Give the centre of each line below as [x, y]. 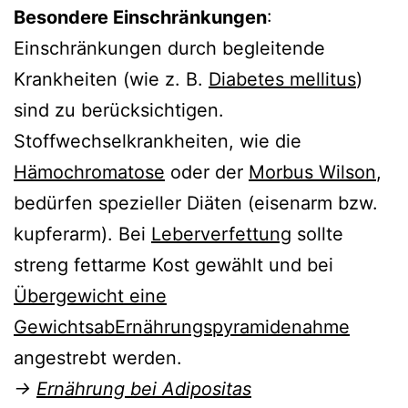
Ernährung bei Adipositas [144, 388]
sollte [317, 234]
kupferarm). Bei [82, 234]
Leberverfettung [221, 234]
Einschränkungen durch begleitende [169, 48]
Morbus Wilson [312, 172]
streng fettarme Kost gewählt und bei [173, 265]
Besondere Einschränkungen [140, 17]
